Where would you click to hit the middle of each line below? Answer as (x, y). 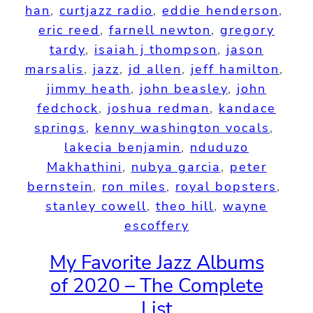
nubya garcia (176, 167)
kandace (247, 108)
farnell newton (160, 30)
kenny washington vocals (182, 128)
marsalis (54, 69)
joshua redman (159, 108)
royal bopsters (226, 186)
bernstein (60, 186)
